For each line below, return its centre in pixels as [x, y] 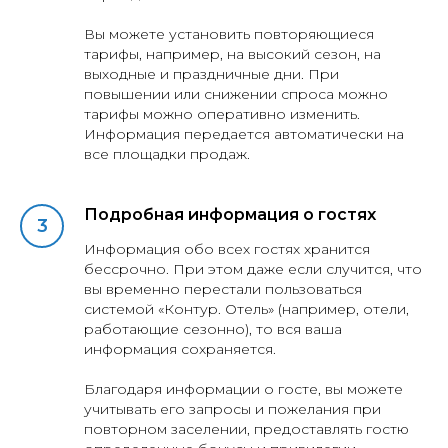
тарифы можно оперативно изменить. [222, 114]
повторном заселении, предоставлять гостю [246, 429]
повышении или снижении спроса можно [236, 94]
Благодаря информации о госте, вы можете [243, 389]
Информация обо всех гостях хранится [227, 249]
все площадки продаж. [167, 154]
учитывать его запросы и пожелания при [232, 409]
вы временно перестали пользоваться [223, 289]
